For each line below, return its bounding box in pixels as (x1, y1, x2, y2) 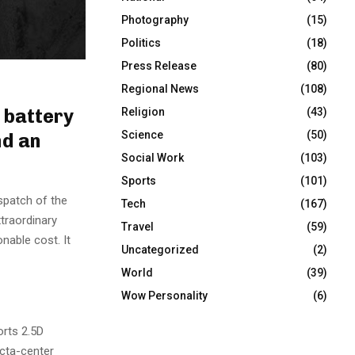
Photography (121, 13, 189, 26)
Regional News (121, 82, 199, 95)
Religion (121, 105, 165, 118)
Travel (121, 220, 154, 233)
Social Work (121, 151, 184, 164)
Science (121, 128, 163, 141)
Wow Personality (121, 289, 208, 302)
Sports (121, 174, 156, 187)
